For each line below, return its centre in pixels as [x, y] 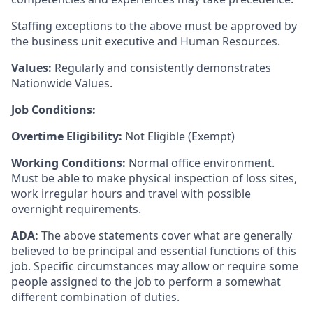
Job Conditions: [53, 110]
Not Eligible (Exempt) [179, 136]
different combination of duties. [95, 297]
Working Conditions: [70, 163]
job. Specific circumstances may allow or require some [155, 266]
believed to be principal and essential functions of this [154, 251]
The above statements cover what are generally [167, 235]
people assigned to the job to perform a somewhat [146, 282]
